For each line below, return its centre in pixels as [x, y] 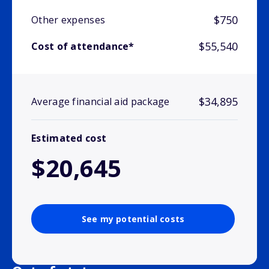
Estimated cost [69, 138]
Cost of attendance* [83, 47]
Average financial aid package [101, 102]
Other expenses [68, 20]
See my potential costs [133, 219]
